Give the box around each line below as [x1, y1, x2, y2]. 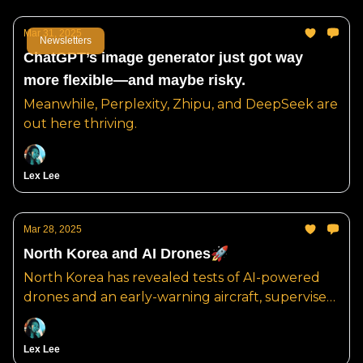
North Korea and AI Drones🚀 [23, 246, 228, 262]
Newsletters [40, 34, 92, 46]
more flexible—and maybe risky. [23, 72, 246, 88]
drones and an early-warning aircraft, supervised [23, 289, 335, 305]
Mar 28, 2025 [23, 224, 82, 235]
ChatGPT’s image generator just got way [23, 49, 303, 66]
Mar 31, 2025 [23, 28, 82, 39]
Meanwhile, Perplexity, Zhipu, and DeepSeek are [23, 96, 338, 112]
